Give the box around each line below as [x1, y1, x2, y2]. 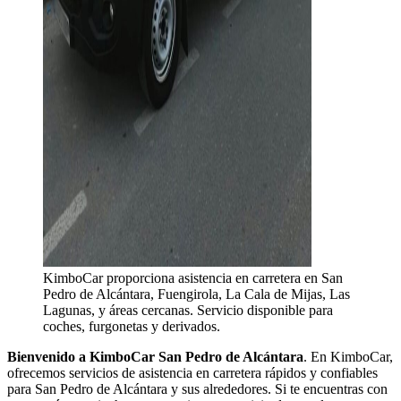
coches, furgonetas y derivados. [43, 318, 220, 334]
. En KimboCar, [303, 348, 393, 364]
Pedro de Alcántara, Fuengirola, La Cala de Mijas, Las [43, 286, 350, 302]
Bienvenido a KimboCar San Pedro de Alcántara [7, 348, 303, 364]
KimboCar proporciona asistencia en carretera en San [43, 269, 343, 286]
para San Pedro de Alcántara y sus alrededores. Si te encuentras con [7, 380, 388, 397]
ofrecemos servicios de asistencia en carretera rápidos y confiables [7, 364, 378, 380]
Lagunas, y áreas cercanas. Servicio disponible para [43, 302, 333, 318]
